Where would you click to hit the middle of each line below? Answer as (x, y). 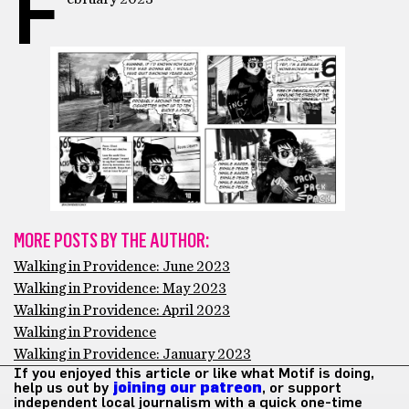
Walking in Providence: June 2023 (122, 266)
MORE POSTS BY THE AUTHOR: (111, 240)
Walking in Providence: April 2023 (122, 310)
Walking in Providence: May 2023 (120, 288)
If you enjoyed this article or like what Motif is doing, (194, 373)
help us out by (63, 388)
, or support (302, 388)
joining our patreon (187, 388)
